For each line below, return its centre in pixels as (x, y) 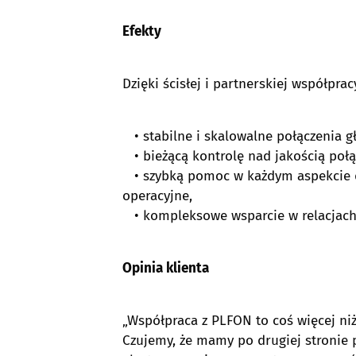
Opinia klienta (166, 268)
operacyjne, (157, 196)
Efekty (142, 31)
